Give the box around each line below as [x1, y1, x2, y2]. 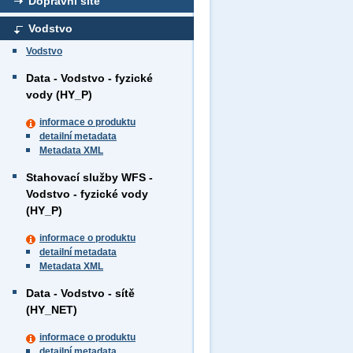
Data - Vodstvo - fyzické [26, 72, 153, 84]
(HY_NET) [26, 303, 77, 316]
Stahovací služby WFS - [26, 171, 153, 184]
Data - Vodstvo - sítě [26, 287, 135, 299]
